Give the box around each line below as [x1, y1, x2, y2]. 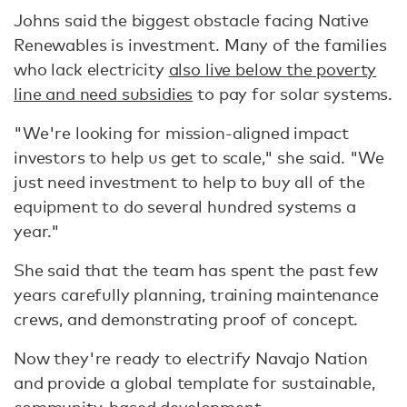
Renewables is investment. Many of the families [14, 35, 387, 55]
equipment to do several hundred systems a [14, 196, 356, 217]
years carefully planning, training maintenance [14, 284, 379, 305]
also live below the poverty [168, 59, 377, 80]
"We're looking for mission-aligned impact [14, 123, 349, 144]
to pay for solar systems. [193, 84, 393, 104]
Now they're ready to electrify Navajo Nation [14, 348, 368, 369]
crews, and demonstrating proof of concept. [14, 309, 363, 330]
